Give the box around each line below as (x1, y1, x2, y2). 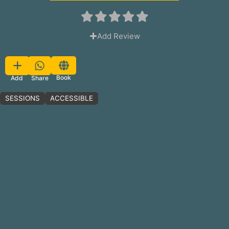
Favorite (21, 58, 60, 71)
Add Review (97, 31, 140, 41)
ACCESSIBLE (50, 94, 94, 103)
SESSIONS (5, 94, 40, 103)
